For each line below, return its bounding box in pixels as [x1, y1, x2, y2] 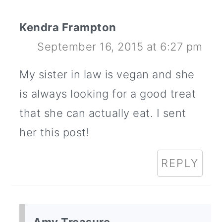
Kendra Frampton [19, 21, 116, 34]
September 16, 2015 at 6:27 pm [37, 40, 203, 54]
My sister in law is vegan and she [19, 68, 195, 81]
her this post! [19, 126, 90, 139]
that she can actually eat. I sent [19, 107, 186, 120]
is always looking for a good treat [19, 87, 196, 101]
